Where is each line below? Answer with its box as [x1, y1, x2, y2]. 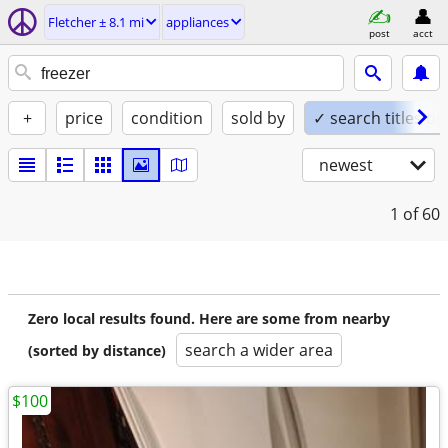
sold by [231, 107, 285, 129]
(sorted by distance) [28, 341, 166, 360]
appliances [166, 13, 229, 31]
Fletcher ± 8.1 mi [48, 13, 144, 31]
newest [319, 154, 373, 176]
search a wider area [185, 339, 333, 361]
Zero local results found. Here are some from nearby [28, 309, 390, 328]
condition [131, 107, 203, 129]
